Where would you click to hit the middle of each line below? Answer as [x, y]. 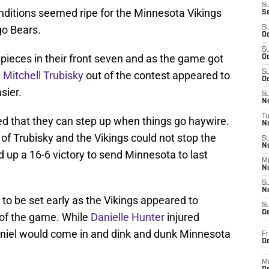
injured [182, 217]
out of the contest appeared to [157, 76]
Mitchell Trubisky [43, 76]
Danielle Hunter [128, 217]
